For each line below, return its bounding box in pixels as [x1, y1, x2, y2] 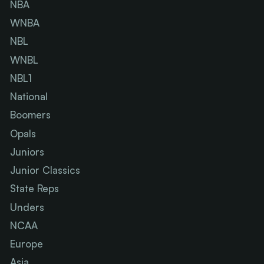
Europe [10, 237, 44, 250]
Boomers [10, 108, 51, 121]
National [10, 90, 48, 103]
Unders [10, 200, 45, 213]
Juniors [10, 145, 45, 158]
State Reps [10, 182, 60, 195]
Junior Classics [10, 164, 81, 177]
